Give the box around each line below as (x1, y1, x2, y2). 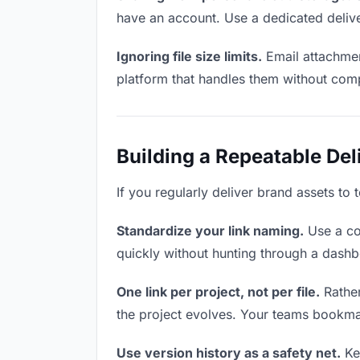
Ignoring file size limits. (117, 48, 262, 64)
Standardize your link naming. (117, 223, 304, 239)
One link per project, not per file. (117, 284, 320, 300)
